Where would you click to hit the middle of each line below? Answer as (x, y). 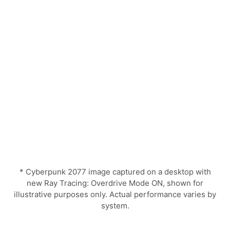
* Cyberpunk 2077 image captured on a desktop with (115, 171)
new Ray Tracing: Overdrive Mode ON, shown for (115, 183)
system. (115, 205)
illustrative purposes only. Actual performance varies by (115, 194)
